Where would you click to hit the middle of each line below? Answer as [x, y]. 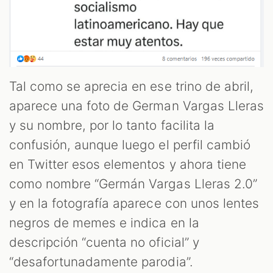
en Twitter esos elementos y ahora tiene [128, 165]
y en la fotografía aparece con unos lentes [134, 204]
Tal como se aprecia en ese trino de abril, [131, 87]
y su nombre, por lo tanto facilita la [112, 126]
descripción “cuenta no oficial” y [104, 243]
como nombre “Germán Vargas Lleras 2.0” [133, 184]
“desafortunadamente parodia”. [103, 262]
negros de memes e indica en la [104, 223]
